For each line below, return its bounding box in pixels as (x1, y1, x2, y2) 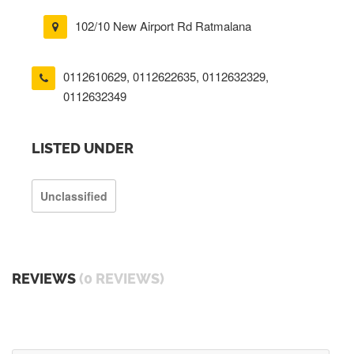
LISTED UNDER (32, 139, 134, 156)
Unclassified (40, 187, 107, 204)
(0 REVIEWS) (79, 269, 164, 287)
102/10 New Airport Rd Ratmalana (75, 17, 251, 34)
